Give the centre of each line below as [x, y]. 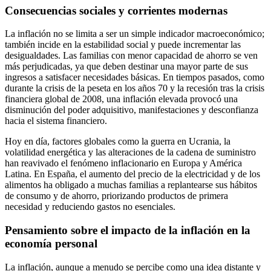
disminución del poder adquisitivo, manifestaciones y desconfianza [132, 110]
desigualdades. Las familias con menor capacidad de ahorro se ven [131, 56]
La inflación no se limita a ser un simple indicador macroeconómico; [135, 34]
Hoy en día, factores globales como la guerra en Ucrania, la [118, 142]
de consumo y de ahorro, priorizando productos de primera [116, 196]
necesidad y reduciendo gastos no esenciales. [90, 207]
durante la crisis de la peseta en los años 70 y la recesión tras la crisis [135, 88]
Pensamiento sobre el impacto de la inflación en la [128, 230]
